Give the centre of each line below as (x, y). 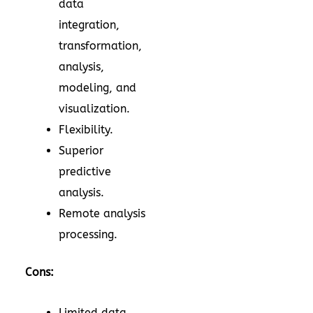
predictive (85, 172)
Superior (81, 151)
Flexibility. (86, 130)
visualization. (94, 109)
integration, (89, 25)
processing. (88, 235)
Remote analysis (102, 214)
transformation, (100, 46)
